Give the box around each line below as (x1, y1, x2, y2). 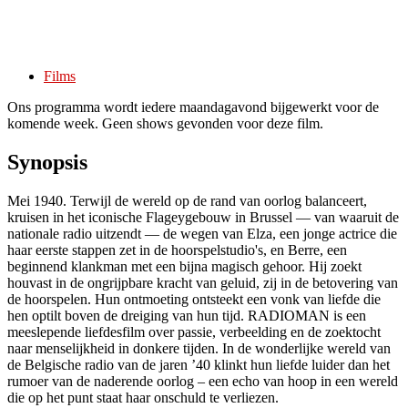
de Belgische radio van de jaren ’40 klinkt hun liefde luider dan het (7, 357, 390, 373)
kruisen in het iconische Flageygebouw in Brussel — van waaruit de (7, 209, 399, 226)
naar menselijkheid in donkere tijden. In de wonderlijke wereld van (7, 341, 391, 357)
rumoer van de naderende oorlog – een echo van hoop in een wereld (7, 373, 398, 390)
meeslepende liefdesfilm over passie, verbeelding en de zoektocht (7, 324, 381, 341)
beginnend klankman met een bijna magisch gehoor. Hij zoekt (7, 259, 362, 275)
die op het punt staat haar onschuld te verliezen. (7, 390, 279, 406)
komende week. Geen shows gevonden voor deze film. (7, 116, 323, 132)
